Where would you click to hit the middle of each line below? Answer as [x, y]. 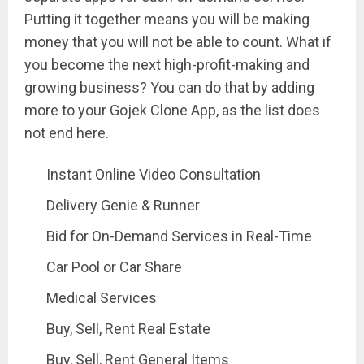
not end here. [67, 132]
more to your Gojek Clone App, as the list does [172, 110]
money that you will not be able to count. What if [178, 41]
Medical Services [102, 297]
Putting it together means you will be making [167, 19]
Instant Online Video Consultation [154, 174]
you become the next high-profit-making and [167, 64]
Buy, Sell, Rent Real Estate [128, 328]
